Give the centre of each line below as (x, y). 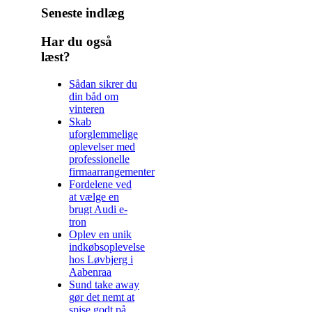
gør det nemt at (102, 297)
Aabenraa (90, 272)
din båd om (94, 96)
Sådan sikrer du (103, 84)
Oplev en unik (100, 234)
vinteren (87, 109)
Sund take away (104, 284)
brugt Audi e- (98, 209)
